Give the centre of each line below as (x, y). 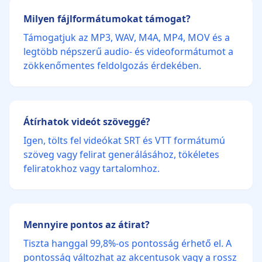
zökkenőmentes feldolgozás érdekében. (112, 65)
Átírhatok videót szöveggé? (87, 122)
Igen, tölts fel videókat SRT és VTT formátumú (124, 140)
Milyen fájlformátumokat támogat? (107, 19)
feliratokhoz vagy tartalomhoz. (92, 168)
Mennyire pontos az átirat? (87, 225)
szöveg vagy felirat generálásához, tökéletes (121, 154)
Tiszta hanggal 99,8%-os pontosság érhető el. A (127, 243)
